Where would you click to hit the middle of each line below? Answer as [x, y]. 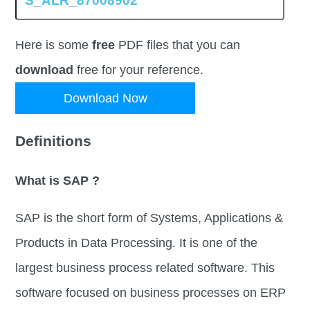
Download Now [105, 99]
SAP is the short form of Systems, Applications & [149, 218]
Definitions [54, 141]
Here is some [54, 45]
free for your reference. [139, 70]
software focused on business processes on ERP [151, 293]
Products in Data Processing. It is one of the [137, 243]
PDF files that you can [178, 45]
